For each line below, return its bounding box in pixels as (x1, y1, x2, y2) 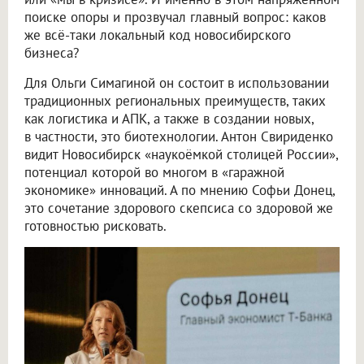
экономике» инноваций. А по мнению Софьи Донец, (24, 180, 335, 199)
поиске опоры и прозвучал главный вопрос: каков (24, 7, 326, 26)
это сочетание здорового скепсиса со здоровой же (24, 198, 333, 217)
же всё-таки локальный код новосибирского (24, 25, 291, 44)
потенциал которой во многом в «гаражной (24, 162, 284, 181)
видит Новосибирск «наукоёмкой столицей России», (24, 145, 338, 163)
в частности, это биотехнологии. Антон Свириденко (24, 127, 333, 145)
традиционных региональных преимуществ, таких (24, 91, 326, 110)
